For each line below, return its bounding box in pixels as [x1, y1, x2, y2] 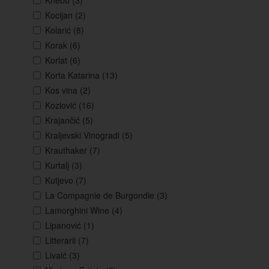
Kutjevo [45, 174, 76, 187]
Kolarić [45, 24, 73, 37]
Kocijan [45, 9, 75, 22]
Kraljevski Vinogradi [45, 129, 122, 142]
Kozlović [45, 99, 79, 112]
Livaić [45, 249, 69, 262]
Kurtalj [45, 159, 71, 172]
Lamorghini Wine [45, 204, 112, 217]
